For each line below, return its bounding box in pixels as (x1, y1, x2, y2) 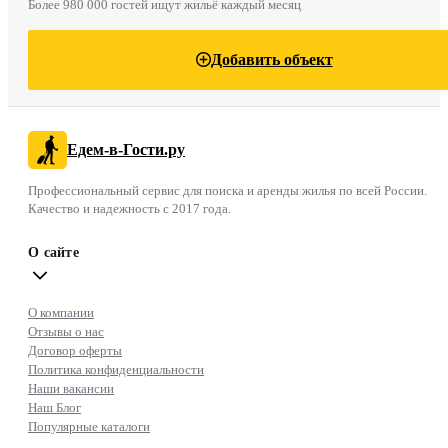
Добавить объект (210, 50, 333, 68)
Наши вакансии (28, 380, 114, 396)
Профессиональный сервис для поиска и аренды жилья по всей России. (28, 182, 427, 198)
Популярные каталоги (28, 418, 150, 434)
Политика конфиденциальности (28, 361, 204, 377)
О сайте (28, 244, 79, 260)
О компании (28, 304, 94, 320)
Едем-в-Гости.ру (67, 140, 185, 158)
